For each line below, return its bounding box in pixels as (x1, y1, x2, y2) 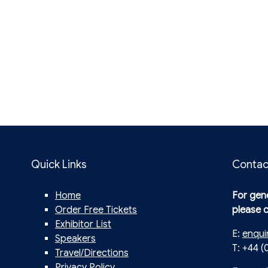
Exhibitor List (55, 218, 111, 231)
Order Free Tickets (55, 204, 137, 217)
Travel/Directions (55, 247, 129, 260)
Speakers (55, 233, 96, 245)
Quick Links (31, 158, 87, 172)
